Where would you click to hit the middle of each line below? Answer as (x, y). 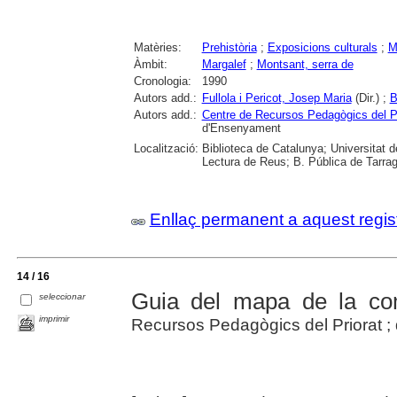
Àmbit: (150, 65)
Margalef (224, 65)
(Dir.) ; (370, 98)
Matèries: (157, 48)
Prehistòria (229, 48)
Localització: (166, 149)
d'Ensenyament (241, 128)
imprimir (54, 319)
